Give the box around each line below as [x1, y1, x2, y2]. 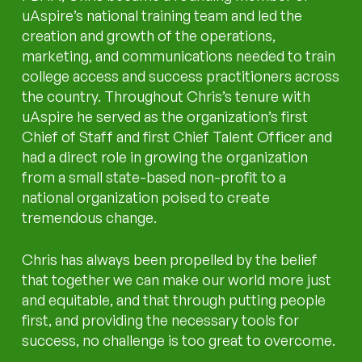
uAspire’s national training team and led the [22, 6, 303, 24]
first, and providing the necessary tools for [22, 311, 300, 330]
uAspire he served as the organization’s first [22, 107, 309, 125]
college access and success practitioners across [22, 66, 340, 85]
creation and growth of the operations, [22, 26, 276, 44]
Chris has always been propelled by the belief [22, 250, 318, 269]
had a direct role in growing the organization [22, 147, 309, 166]
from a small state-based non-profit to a [22, 167, 287, 186]
